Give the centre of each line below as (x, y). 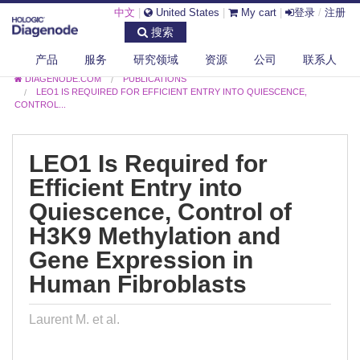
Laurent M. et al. (74, 319)
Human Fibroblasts (138, 284)
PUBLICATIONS (155, 79)
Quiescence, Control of (160, 212)
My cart (257, 12)
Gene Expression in (141, 260)
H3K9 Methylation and (155, 236)
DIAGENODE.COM (63, 79)
